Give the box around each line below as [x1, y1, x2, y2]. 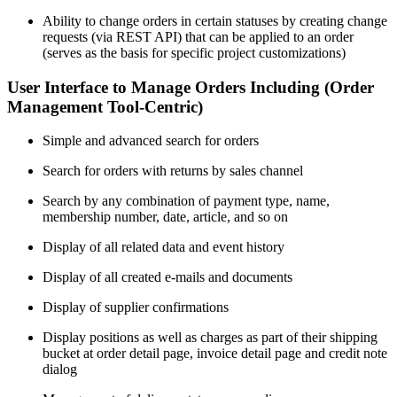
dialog [43, 362, 77, 378]
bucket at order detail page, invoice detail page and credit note [43, 346, 387, 362]
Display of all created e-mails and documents [43, 269, 292, 285]
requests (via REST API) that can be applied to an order [43, 28, 354, 44]
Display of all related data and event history [43, 239, 284, 255]
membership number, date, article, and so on [43, 209, 288, 225]
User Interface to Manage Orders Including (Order [7, 77, 374, 97]
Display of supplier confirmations [43, 300, 229, 315]
